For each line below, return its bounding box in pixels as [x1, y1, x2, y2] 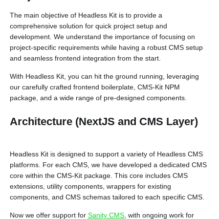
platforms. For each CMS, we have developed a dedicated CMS [10, 161, 207, 169]
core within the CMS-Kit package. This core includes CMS [10, 172, 188, 179]
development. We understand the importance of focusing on [10, 33, 195, 41]
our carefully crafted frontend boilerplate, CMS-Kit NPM [10, 83, 180, 91]
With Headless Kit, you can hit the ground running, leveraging [10, 72, 199, 80]
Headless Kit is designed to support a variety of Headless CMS [10, 150, 203, 158]
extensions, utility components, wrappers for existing [10, 182, 171, 190]
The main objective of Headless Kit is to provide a [10, 11, 162, 19]
